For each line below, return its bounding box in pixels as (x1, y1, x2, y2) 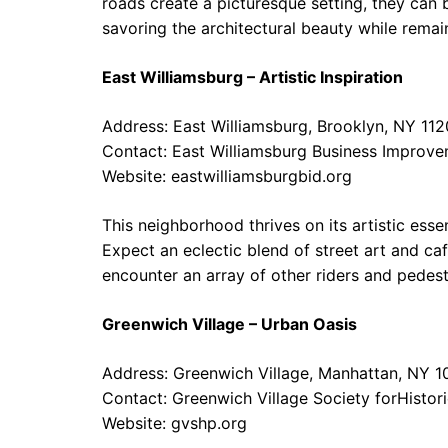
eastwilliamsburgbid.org (171, 166, 352, 186)
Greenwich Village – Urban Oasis (102, 314, 357, 334)
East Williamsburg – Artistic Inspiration (102, 67, 403, 87)
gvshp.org (171, 413, 247, 433)
